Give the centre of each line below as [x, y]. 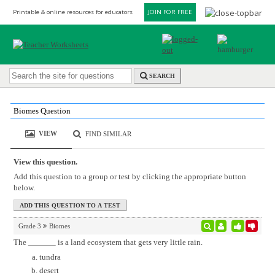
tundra [50, 257]
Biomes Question [42, 111]
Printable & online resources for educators [73, 12]
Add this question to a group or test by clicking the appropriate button [130, 176]
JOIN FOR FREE [170, 12]
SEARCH [162, 76]
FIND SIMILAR [109, 134]
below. [24, 188]
